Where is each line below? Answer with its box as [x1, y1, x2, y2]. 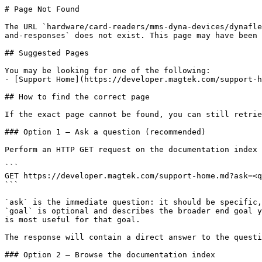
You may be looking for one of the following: [5, 66, 211, 75]
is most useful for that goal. [5, 215, 140, 224]
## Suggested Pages [5, 49, 89, 57]
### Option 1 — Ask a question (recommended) [5, 127, 206, 136]
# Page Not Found [5, 5, 80, 13]
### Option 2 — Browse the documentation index [5, 250, 215, 259]
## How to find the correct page [5, 92, 150, 101]
